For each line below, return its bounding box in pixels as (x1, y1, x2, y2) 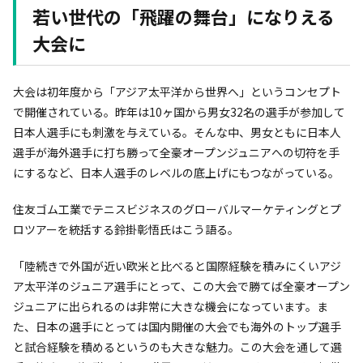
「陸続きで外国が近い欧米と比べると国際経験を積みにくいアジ (13, 258, 341, 275)
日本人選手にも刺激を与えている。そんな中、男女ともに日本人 (13, 124, 341, 141)
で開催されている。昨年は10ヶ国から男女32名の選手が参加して (13, 104, 345, 121)
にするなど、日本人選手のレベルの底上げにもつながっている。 (13, 164, 340, 181)
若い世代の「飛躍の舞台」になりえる (32, 3, 335, 30)
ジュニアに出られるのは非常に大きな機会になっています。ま (13, 298, 328, 315)
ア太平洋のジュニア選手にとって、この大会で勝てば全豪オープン (13, 278, 350, 295)
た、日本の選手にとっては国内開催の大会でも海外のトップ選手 (13, 318, 341, 335)
